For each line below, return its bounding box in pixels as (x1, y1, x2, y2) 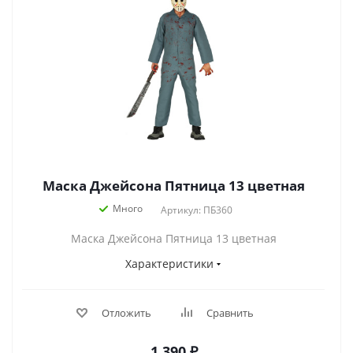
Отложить (101, 306, 151, 320)
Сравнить (206, 306, 254, 320)
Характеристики (125, 256, 214, 271)
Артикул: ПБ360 (160, 203, 232, 217)
